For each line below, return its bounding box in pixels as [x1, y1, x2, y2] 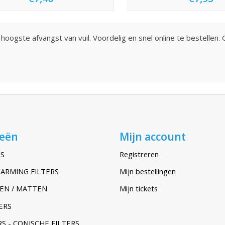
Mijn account [119, 129, 186, 144]
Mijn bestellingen [119, 166, 176, 177]
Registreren [119, 149, 159, 160]
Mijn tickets [119, 183, 158, 194]
